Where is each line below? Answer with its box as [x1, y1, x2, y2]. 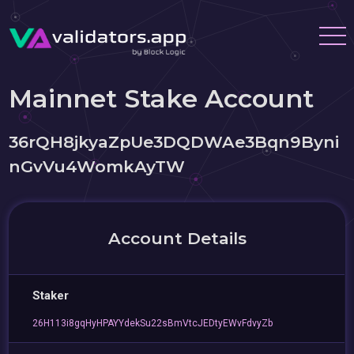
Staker [32, 288, 70, 303]
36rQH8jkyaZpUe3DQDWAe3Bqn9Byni [9, 132, 340, 152]
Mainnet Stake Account [9, 83, 314, 114]
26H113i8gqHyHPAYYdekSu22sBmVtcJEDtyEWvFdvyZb [32, 318, 273, 329]
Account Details [107, 228, 247, 248]
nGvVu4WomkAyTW [9, 156, 186, 176]
